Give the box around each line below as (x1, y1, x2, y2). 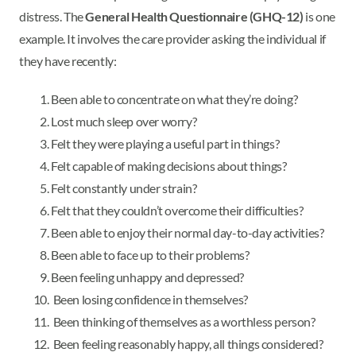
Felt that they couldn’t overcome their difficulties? (51, 203, 304, 219)
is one (303, 9, 335, 25)
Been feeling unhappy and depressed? (51, 269, 244, 285)
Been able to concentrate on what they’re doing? (51, 91, 298, 107)
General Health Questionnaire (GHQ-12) (85, 9, 304, 25)
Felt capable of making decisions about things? (51, 158, 287, 174)
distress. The (19, 9, 86, 25)
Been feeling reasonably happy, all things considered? (51, 336, 325, 352)
